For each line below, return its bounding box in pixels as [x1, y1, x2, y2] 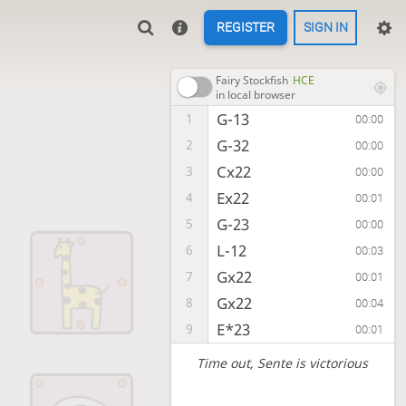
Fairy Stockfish [215, 72, 288, 88]
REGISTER [217, 20, 275, 35]
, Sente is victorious [250, 354, 369, 372]
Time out [197, 354, 251, 372]
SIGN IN [303, 20, 348, 35]
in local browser [215, 87, 295, 102]
